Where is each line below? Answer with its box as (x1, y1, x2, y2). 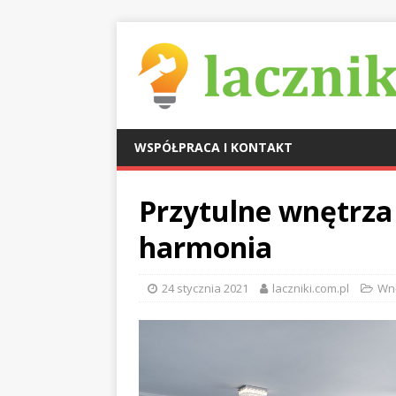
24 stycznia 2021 (162, 280, 248, 296)
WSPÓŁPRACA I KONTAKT (134, 139, 293, 156)
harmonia (139, 228, 272, 266)
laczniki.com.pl (272, 280, 349, 296)
